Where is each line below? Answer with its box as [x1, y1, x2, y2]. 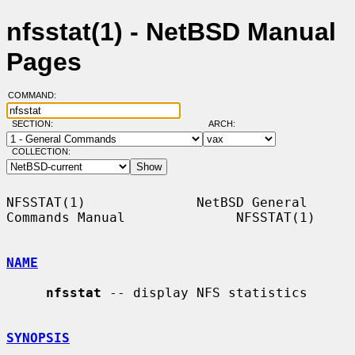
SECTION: [11, 119, 60, 129]
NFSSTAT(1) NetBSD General [6, 194, 307, 210]
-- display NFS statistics [101, 284, 307, 300]
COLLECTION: [11, 147, 71, 157]
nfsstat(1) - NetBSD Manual [6, 17, 336, 47]
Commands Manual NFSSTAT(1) [6, 209, 315, 225]
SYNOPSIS [6, 330, 70, 345]
